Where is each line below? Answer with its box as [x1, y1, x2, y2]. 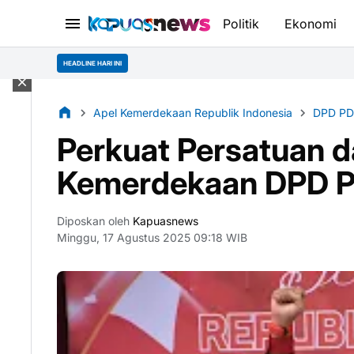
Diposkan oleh [57, 214, 130, 228]
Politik [222, 16, 259, 32]
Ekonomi [284, 16, 337, 32]
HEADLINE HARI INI [63, 59, 122, 67]
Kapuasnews [130, 214, 198, 228]
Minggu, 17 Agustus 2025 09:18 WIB [57, 231, 247, 244]
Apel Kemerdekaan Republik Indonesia [93, 106, 292, 119]
